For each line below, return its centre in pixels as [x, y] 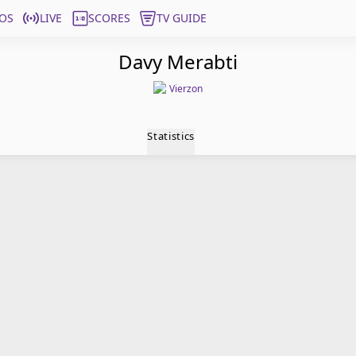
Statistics [171, 136]
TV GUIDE [182, 18]
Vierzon [186, 89]
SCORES [109, 18]
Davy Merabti [178, 62]
